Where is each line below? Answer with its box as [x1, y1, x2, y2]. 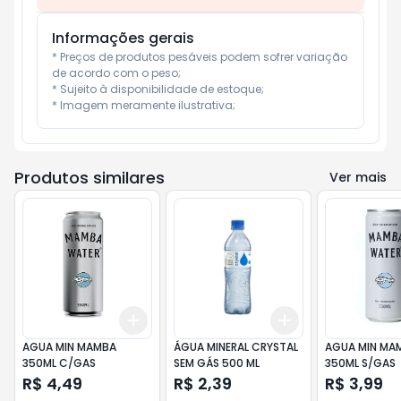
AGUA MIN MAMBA [22, 339, 116, 354]
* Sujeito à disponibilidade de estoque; [52, 81, 264, 97]
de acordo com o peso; [52, 65, 181, 81]
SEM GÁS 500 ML [173, 355, 260, 371]
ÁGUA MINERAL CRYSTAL [173, 339, 298, 354]
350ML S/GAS [324, 355, 396, 371]
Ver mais [329, 168, 387, 186]
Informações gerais [52, 28, 194, 48]
